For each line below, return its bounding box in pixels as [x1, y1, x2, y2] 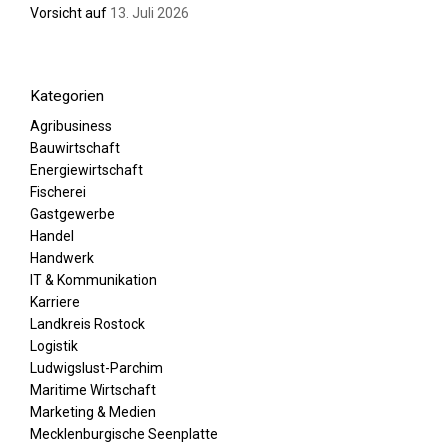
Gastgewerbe [30, 206, 115, 223]
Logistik [30, 338, 78, 355]
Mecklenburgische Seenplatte [30, 426, 218, 443]
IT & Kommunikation [30, 272, 157, 289]
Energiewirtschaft [30, 162, 143, 179]
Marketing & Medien [30, 404, 156, 421]
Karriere [30, 294, 80, 311]
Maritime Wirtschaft [30, 382, 156, 399]
